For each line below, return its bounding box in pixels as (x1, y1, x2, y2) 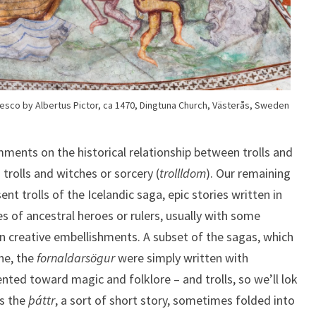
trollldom (159, 164, 206, 181)
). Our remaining (206, 164, 291, 181)
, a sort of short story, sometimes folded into (55, 291, 295, 308)
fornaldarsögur (37, 249, 115, 266)
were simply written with (115, 249, 248, 266)
